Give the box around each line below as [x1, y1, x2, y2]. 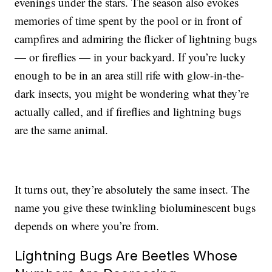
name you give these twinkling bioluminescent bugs [15, 200, 256, 216]
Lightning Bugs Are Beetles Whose [15, 247, 238, 264]
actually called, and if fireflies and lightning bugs [15, 104, 242, 120]
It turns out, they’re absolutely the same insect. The [15, 182, 250, 197]
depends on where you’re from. [15, 218, 160, 234]
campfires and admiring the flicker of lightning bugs [15, 31, 257, 47]
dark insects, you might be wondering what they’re [15, 86, 250, 101]
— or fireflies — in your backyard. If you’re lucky [15, 49, 246, 65]
